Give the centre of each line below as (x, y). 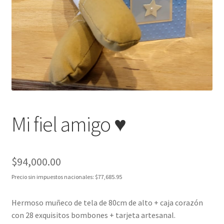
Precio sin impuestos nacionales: (53, 176)
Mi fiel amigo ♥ (68, 124)
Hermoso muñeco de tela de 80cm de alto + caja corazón (107, 202)
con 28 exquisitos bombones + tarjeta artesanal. (93, 215)
